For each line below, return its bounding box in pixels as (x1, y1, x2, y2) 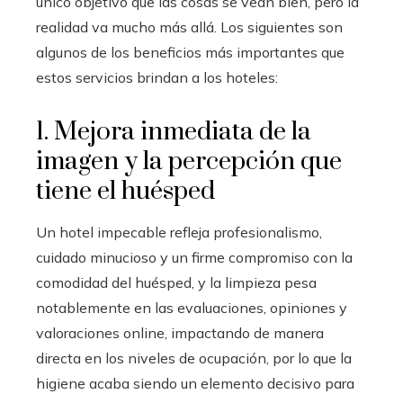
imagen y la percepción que (36, 145, 342, 177)
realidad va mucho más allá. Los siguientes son (36, 17, 343, 36)
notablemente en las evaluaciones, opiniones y (36, 298, 347, 317)
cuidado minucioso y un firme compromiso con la (36, 247, 353, 266)
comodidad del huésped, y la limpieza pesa (36, 273, 317, 291)
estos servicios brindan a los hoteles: (36, 67, 278, 86)
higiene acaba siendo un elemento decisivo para (36, 373, 354, 392)
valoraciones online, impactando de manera (36, 323, 324, 342)
